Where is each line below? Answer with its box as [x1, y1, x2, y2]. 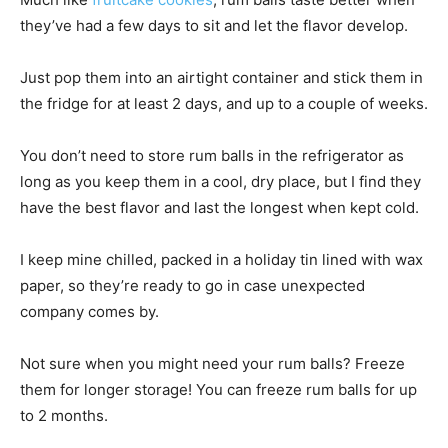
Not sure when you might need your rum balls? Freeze [20, 354, 405, 374]
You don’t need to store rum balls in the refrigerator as [20, 146, 404, 166]
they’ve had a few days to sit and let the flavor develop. [20, 16, 408, 36]
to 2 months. [20, 406, 108, 426]
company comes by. [20, 302, 159, 322]
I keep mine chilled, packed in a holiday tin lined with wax [20, 250, 423, 270]
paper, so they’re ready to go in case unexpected [20, 276, 365, 296]
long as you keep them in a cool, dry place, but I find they [20, 172, 421, 192]
